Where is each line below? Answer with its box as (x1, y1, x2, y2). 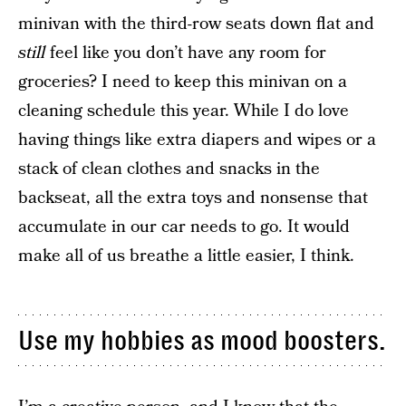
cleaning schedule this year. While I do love (18, 99, 349, 124)
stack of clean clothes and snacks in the (18, 157, 320, 182)
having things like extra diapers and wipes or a (18, 128, 376, 153)
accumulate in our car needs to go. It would (18, 215, 350, 240)
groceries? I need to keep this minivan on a (18, 70, 347, 95)
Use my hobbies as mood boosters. (18, 324, 385, 356)
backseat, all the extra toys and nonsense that (18, 186, 368, 211)
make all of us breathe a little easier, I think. (18, 244, 354, 269)
